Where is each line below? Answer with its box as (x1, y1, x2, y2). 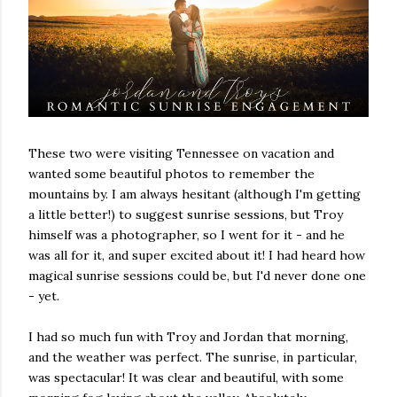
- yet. (28, 287, 59, 304)
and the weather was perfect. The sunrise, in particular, (28, 348, 357, 365)
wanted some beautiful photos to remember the (28, 165, 315, 182)
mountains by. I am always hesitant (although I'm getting (28, 185, 361, 202)
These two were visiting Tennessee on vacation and (28, 144, 334, 161)
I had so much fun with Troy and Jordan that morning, (28, 328, 348, 345)
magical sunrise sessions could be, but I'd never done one (28, 267, 366, 284)
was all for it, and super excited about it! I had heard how (28, 246, 365, 263)
